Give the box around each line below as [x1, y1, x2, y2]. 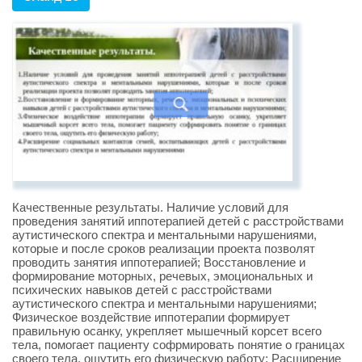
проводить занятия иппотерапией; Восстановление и [12, 255, 305, 270]
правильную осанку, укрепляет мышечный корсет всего [12, 324, 322, 339]
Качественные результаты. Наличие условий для [12, 200, 288, 215]
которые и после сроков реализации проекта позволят [12, 242, 315, 256]
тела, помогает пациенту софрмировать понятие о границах [12, 338, 345, 352]
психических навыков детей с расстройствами [12, 283, 271, 297]
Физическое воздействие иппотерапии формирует [12, 310, 290, 325]
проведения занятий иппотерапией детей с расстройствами [12, 214, 343, 229]
